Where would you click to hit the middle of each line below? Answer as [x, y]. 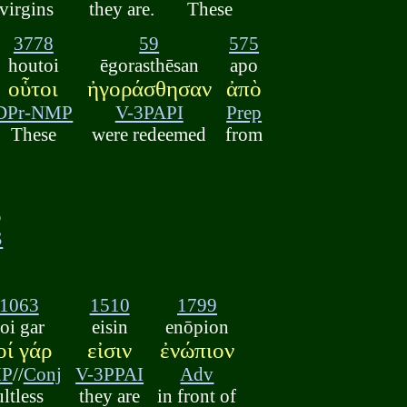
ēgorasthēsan [149, 65]
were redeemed [149, 134]
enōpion [197, 326]
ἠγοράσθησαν [149, 89]
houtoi [33, 65]
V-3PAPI [149, 113]
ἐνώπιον [197, 350]
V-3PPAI [110, 373]
